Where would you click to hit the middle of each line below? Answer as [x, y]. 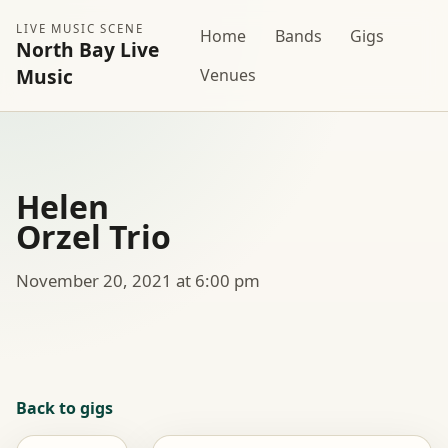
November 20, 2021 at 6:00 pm [138, 280]
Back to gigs [64, 407]
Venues [227, 75]
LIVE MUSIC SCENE [80, 29]
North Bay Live [87, 50]
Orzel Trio [93, 237]
